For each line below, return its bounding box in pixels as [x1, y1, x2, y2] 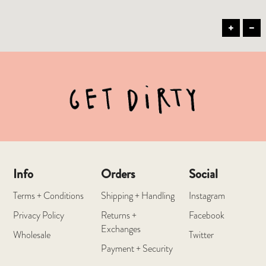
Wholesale [13, 227, 51, 242]
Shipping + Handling [101, 188, 175, 202]
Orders [101, 164, 136, 183]
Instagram [189, 188, 226, 202]
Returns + [101, 208, 137, 222]
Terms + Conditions [13, 188, 84, 202]
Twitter [189, 227, 214, 242]
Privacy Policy [13, 208, 65, 222]
